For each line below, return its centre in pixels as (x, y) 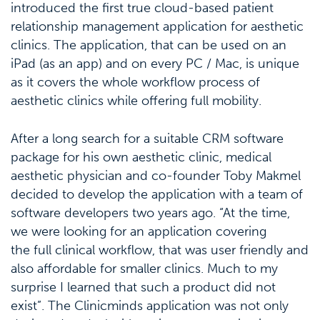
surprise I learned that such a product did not (143, 287)
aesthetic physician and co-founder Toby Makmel (156, 175)
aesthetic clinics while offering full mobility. (136, 100)
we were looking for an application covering (139, 231)
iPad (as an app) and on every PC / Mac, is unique (155, 63)
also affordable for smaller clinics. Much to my (144, 268)
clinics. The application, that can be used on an (149, 45)
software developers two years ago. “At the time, (150, 212)
